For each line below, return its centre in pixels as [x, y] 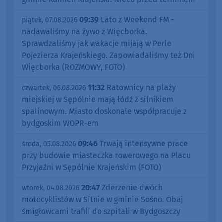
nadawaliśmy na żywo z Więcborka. [84, 31]
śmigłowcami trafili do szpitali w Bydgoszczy [101, 211]
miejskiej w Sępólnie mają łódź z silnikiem [98, 99]
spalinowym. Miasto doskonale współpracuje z [104, 111]
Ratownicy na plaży [140, 87]
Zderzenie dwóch [131, 187]
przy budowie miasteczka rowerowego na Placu [106, 155]
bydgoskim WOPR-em [60, 123]
